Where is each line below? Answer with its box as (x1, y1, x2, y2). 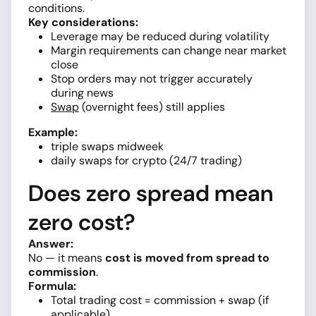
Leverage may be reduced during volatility (51, 29, 269, 44)
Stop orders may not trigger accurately (51, 71, 253, 86)
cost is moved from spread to (105, 250, 269, 265)
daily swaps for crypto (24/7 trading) (51, 153, 242, 168)
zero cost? (28, 207, 135, 237)
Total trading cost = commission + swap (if (51, 293, 269, 308)
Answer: (28, 236, 73, 251)
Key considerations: (28, 15, 138, 30)
